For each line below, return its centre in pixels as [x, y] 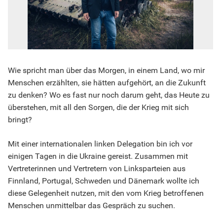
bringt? [20, 120]
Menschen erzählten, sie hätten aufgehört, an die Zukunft [107, 83]
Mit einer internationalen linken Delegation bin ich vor [100, 144]
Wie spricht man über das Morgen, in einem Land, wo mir [106, 70]
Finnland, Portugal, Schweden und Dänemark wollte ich [104, 181]
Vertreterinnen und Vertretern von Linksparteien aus [97, 168]
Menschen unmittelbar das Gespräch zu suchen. [92, 205]
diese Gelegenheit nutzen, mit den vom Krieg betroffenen [106, 193]
